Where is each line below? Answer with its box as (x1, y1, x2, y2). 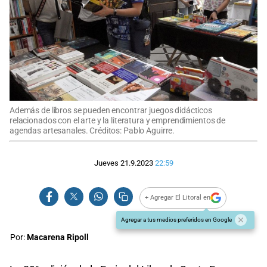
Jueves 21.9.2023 (94, 159, 153, 168)
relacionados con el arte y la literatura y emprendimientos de (10, 115, 226, 126)
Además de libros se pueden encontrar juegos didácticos (10, 105, 212, 116)
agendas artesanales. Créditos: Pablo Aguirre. (10, 125, 175, 136)
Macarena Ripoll (27, 232, 89, 243)
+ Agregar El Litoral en (145, 194, 211, 202)
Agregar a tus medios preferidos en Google (121, 216, 232, 223)
